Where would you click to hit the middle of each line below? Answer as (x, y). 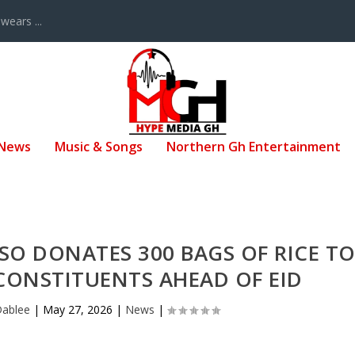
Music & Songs (99, 146)
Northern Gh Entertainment (254, 146)
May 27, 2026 (78, 310)
